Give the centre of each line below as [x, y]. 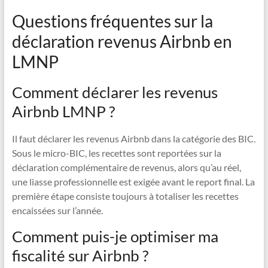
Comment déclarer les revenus [115, 92]
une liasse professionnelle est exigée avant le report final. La [133, 182]
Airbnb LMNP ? [63, 112]
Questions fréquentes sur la [112, 21]
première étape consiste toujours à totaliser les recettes [125, 196]
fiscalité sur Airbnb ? [80, 256]
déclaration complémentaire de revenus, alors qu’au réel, [126, 167]
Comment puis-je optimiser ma [115, 237]
